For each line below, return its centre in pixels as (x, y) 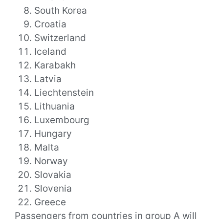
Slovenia (53, 189)
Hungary (53, 134)
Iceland (50, 52)
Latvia (48, 79)
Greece (51, 202)
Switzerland (60, 38)
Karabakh (55, 66)
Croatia (50, 24)
